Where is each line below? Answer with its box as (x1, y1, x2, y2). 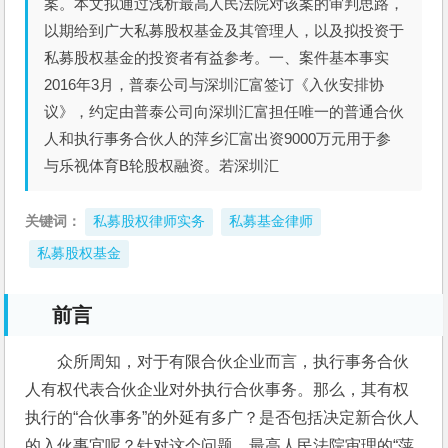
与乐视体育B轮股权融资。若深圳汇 (44, 157, 280, 174)
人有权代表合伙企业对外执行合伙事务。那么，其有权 (25, 381, 410, 398)
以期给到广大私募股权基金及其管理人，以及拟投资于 (44, 22, 405, 39)
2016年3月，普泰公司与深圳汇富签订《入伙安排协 (44, 76, 385, 93)
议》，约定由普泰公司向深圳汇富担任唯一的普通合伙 (44, 103, 405, 120)
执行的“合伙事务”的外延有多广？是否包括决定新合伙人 (25, 409, 420, 426)
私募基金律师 (229, 214, 314, 229)
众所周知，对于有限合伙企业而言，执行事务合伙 (57, 353, 410, 370)
